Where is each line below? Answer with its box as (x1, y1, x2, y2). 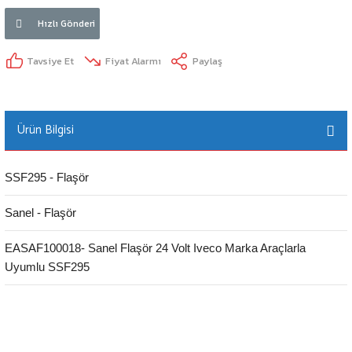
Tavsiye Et (27, 53, 74, 69)
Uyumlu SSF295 (5, 259, 90, 273)
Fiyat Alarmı (105, 53, 161, 69)
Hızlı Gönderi (38, 16, 95, 31)
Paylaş (192, 53, 222, 69)
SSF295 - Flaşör (5, 170, 89, 184)
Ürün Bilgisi (17, 119, 74, 140)
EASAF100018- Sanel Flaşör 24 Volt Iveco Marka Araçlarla (5, 240, 306, 255)
